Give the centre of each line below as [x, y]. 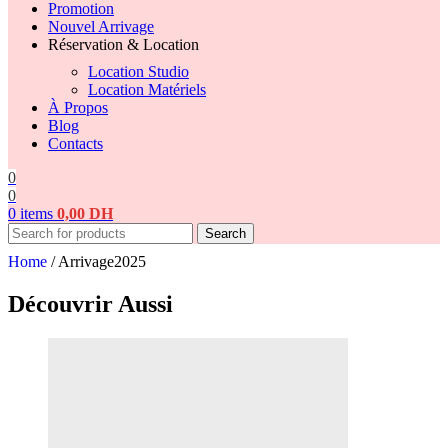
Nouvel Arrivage [101, 27]
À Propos [78, 108]
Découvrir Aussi [90, 304]
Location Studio [138, 72]
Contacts [75, 144]
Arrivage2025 [102, 262]
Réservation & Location [123, 45]
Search [225, 234]
